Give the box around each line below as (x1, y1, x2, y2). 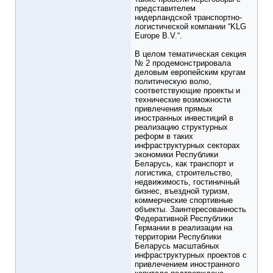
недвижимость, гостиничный (135, 177, 239, 187)
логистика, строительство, (135, 168, 233, 178)
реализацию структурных (135, 122, 228, 132)
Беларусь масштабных (135, 241, 219, 251)
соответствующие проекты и (135, 86, 240, 96)
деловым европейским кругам (135, 68, 246, 77)
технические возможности (135, 95, 231, 105)
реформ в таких (135, 132, 193, 141)
